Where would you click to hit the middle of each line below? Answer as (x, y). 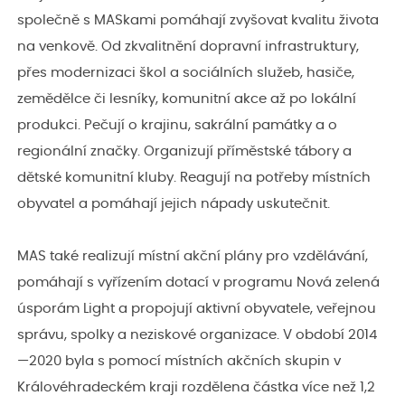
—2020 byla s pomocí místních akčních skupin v (179, 362)
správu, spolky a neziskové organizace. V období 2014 (197, 335)
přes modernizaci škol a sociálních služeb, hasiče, (186, 73)
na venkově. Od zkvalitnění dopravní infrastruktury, (188, 47)
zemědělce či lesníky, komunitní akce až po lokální (187, 99)
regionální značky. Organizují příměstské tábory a (184, 152)
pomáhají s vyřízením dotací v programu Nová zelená (198, 283)
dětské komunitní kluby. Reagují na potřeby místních (194, 178)
